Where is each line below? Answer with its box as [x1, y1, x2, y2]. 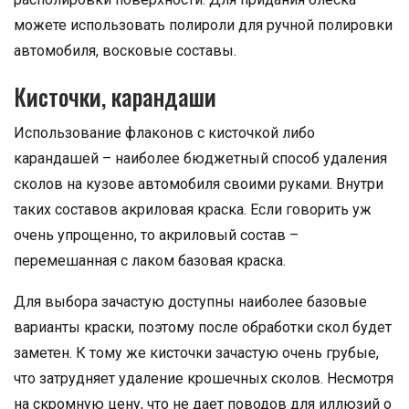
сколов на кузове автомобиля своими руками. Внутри [14, 175, 383, 194]
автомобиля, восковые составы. [14, 42, 236, 60]
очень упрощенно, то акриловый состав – [14, 226, 299, 245]
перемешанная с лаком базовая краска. [14, 252, 286, 270]
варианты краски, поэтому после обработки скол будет [14, 319, 392, 337]
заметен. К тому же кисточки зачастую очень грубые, [14, 344, 379, 362]
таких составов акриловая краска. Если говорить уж [14, 201, 372, 219]
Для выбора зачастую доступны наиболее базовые [14, 293, 367, 311]
